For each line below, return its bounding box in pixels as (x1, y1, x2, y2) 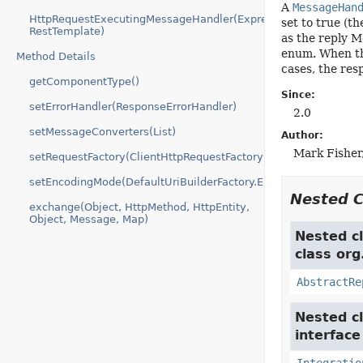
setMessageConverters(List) (29, 126, 176, 138)
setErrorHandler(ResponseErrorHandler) (29, 100, 237, 113)
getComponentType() (29, 75, 139, 88)
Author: (280, 130, 323, 141)
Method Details (16, 50, 96, 62)
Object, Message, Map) (29, 213, 148, 225)
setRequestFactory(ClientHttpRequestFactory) (29, 151, 267, 163)
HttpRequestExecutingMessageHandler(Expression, (29, 13, 298, 25)
